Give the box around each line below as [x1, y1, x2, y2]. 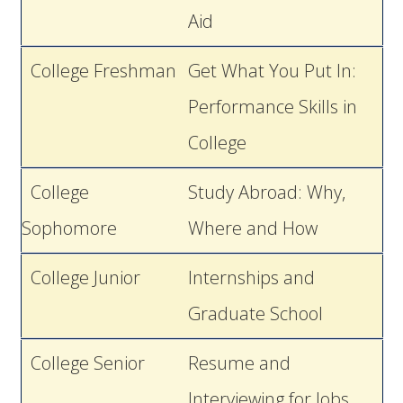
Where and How [187, 216, 318, 240]
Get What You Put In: [187, 58, 356, 83]
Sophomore [21, 216, 117, 240]
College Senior [21, 351, 145, 375]
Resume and [187, 351, 291, 375]
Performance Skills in [187, 94, 357, 119]
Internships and [187, 265, 315, 290]
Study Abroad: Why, [187, 180, 345, 204]
